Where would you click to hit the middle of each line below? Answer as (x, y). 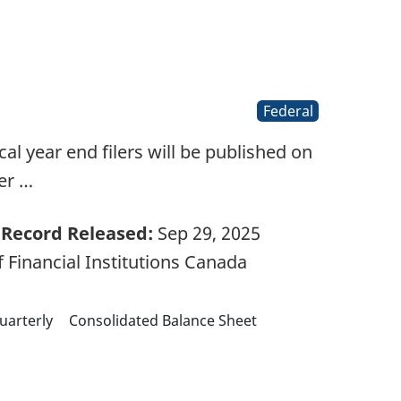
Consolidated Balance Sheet (162, 320)
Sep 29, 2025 (207, 233)
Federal (288, 111)
